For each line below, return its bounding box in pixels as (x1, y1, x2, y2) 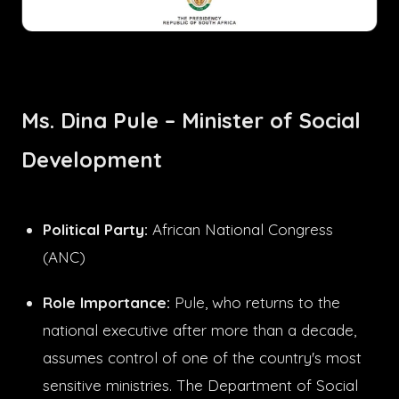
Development (21, 145, 175, 173)
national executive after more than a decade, (43, 320, 356, 339)
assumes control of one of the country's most (43, 347, 362, 367)
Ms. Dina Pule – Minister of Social (21, 106, 361, 134)
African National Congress (148, 219, 333, 239)
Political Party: (43, 219, 148, 239)
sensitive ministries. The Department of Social (43, 375, 358, 395)
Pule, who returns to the (170, 292, 340, 312)
